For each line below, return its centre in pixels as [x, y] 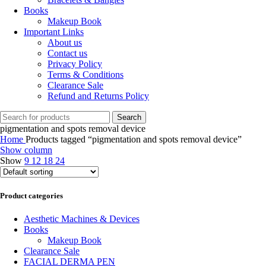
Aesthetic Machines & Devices [82, 218]
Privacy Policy [75, 64]
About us [65, 43]
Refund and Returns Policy [98, 96]
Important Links [54, 32]
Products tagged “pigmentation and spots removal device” [134, 140]
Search [129, 118]
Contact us [67, 53]
